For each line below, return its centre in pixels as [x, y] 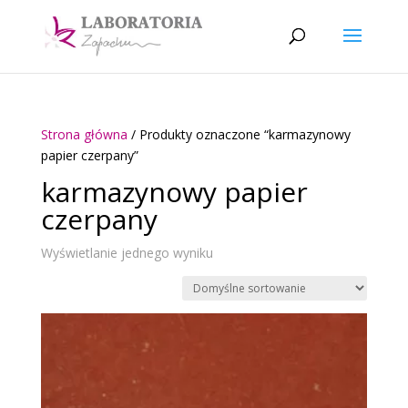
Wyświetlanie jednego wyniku [127, 253]
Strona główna [84, 134]
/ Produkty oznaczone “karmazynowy [239, 134]
